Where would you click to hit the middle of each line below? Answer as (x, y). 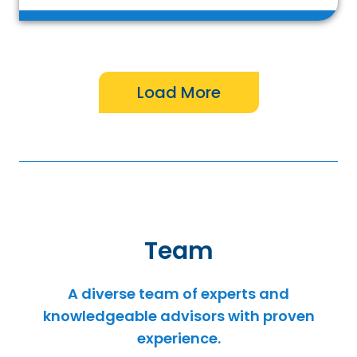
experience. (178, 338)
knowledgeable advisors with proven (178, 316)
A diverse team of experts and (178, 293)
